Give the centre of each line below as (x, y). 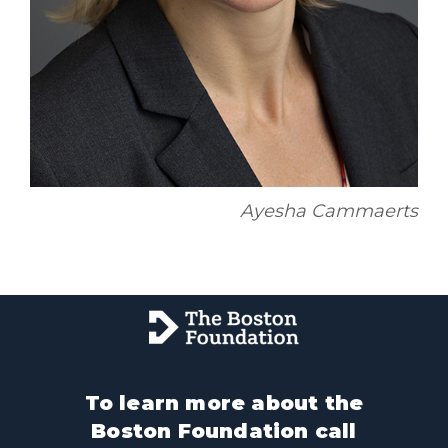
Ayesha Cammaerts (329, 211)
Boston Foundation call (224, 431)
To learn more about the (224, 403)
